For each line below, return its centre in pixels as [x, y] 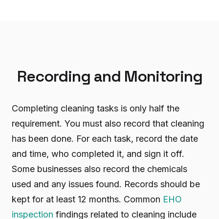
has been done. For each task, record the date [105, 138]
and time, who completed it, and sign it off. [98, 153]
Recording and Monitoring [109, 76]
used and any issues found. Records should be [106, 184]
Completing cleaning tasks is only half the [96, 108]
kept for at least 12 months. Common [87, 199]
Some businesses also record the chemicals [99, 169]
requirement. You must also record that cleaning [108, 123]
